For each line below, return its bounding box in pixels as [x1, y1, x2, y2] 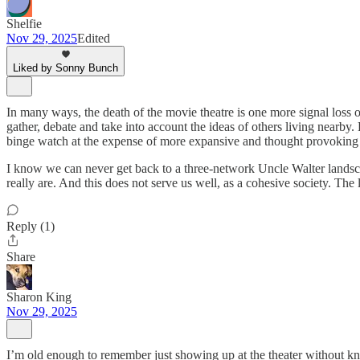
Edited [77, 31, 110, 45]
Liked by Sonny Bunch [13, 62, 118, 74]
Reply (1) [6, 219, 55, 233]
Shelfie [6, 17, 42, 31]
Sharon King [6, 290, 72, 304]
